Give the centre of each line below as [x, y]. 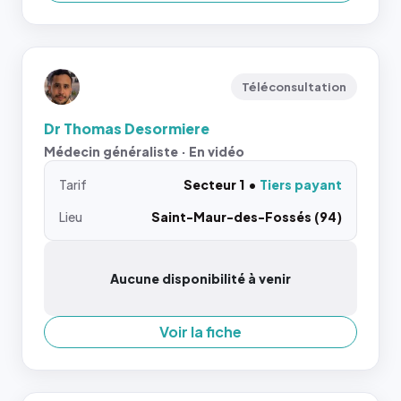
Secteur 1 [214, 184]
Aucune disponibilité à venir [200, 278]
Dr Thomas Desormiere [127, 128]
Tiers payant [301, 184]
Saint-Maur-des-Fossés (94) [247, 216]
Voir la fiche [200, 331]
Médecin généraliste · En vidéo [144, 151]
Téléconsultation [294, 86]
